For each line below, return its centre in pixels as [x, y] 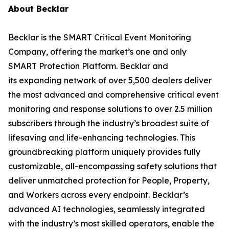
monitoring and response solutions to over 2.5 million [110, 109]
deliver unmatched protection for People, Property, [109, 180]
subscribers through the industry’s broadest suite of [109, 123]
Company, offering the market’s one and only [97, 52]
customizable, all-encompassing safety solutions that [112, 166]
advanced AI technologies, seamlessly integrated [107, 209]
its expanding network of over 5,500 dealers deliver [110, 80]
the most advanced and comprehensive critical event [113, 95]
